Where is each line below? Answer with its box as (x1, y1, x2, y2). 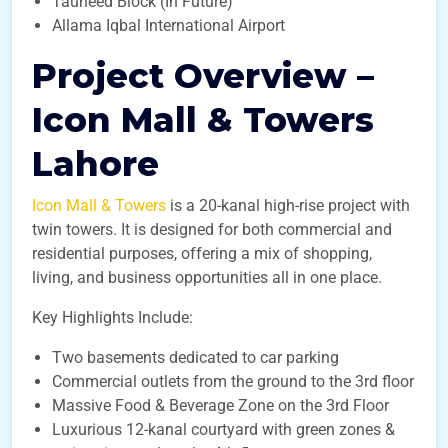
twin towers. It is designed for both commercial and (32, 220, 392, 239)
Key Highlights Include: (32, 308, 193, 327)
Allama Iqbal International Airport (52, 16, 285, 35)
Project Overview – (32, 55, 374, 97)
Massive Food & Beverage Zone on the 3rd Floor (52, 396, 389, 415)
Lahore (32, 143, 159, 185)
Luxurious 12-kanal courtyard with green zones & (52, 420, 395, 439)
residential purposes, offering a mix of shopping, (32, 244, 372, 263)
